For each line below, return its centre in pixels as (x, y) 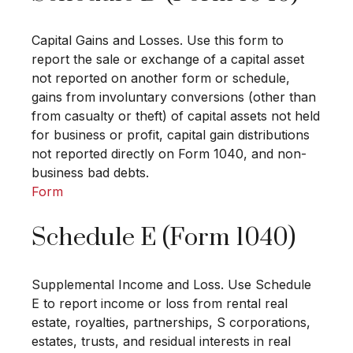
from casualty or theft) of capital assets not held (176, 116)
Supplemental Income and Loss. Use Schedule (171, 285)
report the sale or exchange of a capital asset (168, 59)
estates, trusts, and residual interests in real (161, 342)
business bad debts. (90, 173)
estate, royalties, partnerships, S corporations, (171, 323)
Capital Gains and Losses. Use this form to (158, 41)
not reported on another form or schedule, (161, 78)
